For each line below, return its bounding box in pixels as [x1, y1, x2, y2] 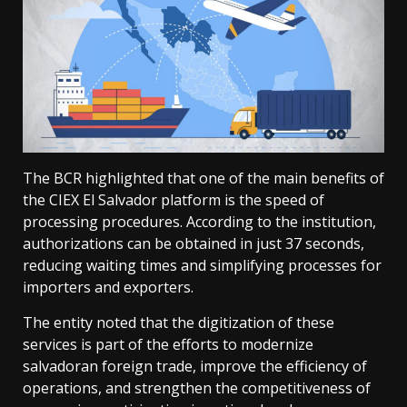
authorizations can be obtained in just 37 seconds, [23, 233, 364, 254]
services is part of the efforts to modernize [23, 334, 313, 355]
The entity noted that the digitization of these [23, 313, 334, 333]
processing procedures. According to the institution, [23, 212, 376, 233]
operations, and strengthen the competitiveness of [23, 378, 371, 399]
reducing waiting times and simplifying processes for [23, 255, 382, 276]
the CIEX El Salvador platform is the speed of [23, 190, 324, 211]
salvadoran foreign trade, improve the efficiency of [23, 356, 367, 377]
